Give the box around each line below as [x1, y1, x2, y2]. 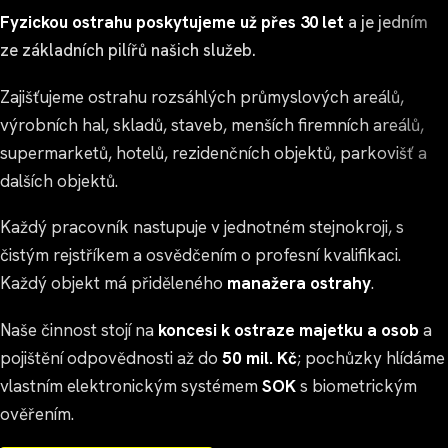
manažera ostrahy [227, 272, 371, 295]
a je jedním [344, 11, 428, 34]
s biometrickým [296, 374, 417, 397]
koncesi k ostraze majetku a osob [158, 318, 419, 341]
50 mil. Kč [222, 346, 297, 369]
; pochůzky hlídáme [297, 346, 445, 369]
